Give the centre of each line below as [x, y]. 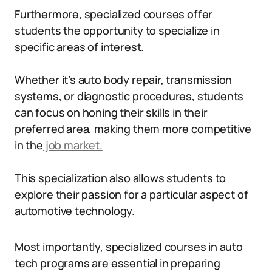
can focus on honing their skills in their [111, 112]
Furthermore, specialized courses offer [114, 14]
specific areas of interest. [80, 47]
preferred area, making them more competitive [133, 129]
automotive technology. [75, 211]
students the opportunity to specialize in [117, 30]
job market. [73, 145]
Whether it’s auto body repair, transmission [124, 80]
